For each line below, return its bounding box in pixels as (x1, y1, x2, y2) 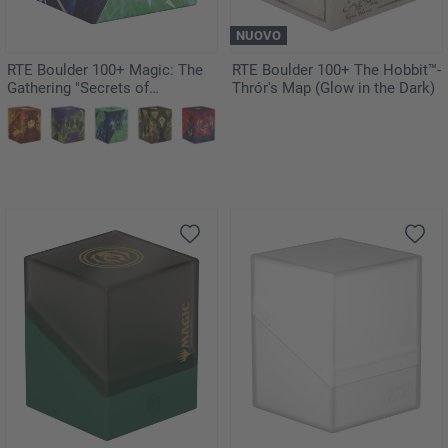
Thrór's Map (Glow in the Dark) (232, 78, 435, 97)
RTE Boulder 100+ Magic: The (7, 60, 203, 79)
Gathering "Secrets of (7, 78, 149, 97)
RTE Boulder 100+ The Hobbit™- (232, 60, 441, 79)
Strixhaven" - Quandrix (7, 96, 150, 115)
